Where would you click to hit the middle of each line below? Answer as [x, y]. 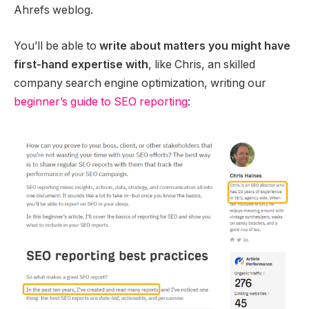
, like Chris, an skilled [202, 64]
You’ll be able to [57, 46]
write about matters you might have [195, 46]
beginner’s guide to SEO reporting [101, 101]
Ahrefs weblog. [53, 10]
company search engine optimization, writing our [140, 83]
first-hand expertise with [81, 64]
